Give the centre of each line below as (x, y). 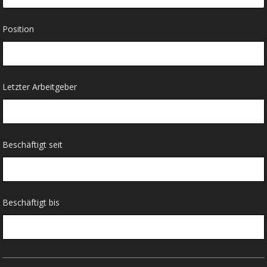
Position (18, 29)
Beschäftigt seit (33, 144)
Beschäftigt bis (31, 202)
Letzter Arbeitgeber (40, 86)
